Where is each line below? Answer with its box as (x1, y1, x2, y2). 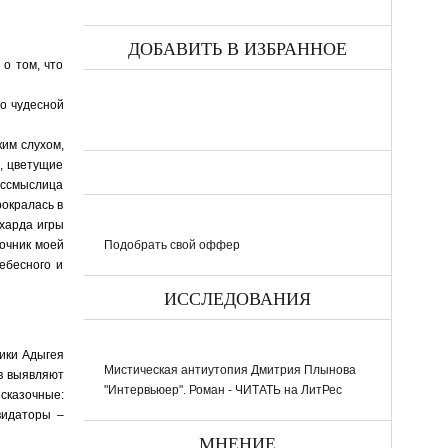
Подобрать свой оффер (103, 237, 240, 252)
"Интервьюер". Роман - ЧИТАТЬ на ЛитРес (103, 382, 342, 397)
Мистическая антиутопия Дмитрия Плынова (103, 362, 356, 377)
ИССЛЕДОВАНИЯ (163, 288, 311, 310)
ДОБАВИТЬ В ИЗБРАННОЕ (127, 38, 347, 60)
